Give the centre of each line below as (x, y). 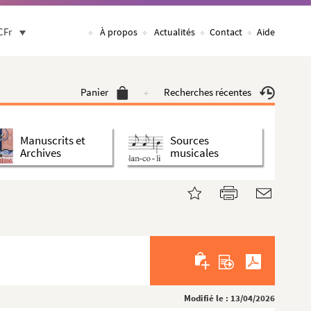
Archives (41, 152)
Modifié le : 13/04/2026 (229, 298)
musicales (194, 152)
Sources (190, 140)
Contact (226, 32)
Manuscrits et (53, 140)
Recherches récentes (208, 92)
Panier (94, 92)
